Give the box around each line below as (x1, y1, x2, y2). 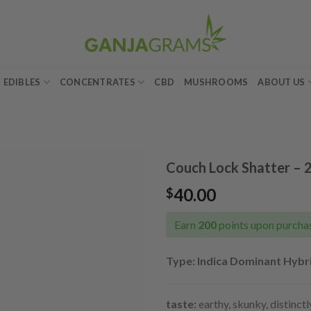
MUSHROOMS (184, 76, 249, 87)
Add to (103, 190, 133, 203)
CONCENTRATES (59, 76, 135, 87)
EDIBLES (3, 76, 41, 87)
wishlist (101, 203, 135, 215)
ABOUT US (258, 76, 305, 87)
